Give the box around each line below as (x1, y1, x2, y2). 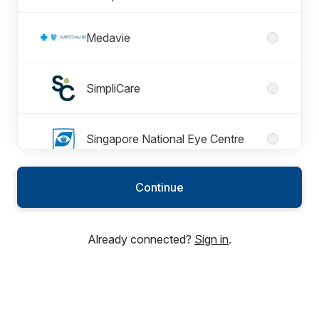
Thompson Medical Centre (86, 182, 222, 197)
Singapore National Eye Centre (86, 131, 244, 146)
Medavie (86, 30, 130, 45)
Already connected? (88, 231, 194, 246)
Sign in (194, 231, 229, 246)
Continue (135, 179, 184, 194)
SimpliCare (86, 80, 140, 95)
